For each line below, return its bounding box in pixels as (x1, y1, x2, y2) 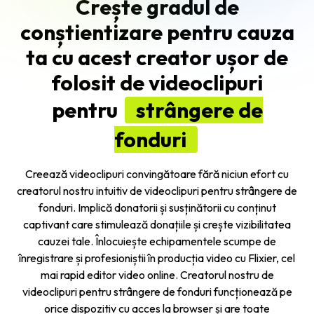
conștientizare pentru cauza (20, 18, 294, 46)
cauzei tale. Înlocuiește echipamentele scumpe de (38, 233, 276, 248)
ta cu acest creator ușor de (26, 43, 288, 71)
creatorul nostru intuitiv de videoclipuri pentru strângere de (17, 183, 297, 198)
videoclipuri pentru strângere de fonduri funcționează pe (22, 284, 292, 299)
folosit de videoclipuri (51, 69, 263, 96)
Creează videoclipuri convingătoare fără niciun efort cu (25, 166, 289, 181)
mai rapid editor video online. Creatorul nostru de (40, 267, 274, 282)
